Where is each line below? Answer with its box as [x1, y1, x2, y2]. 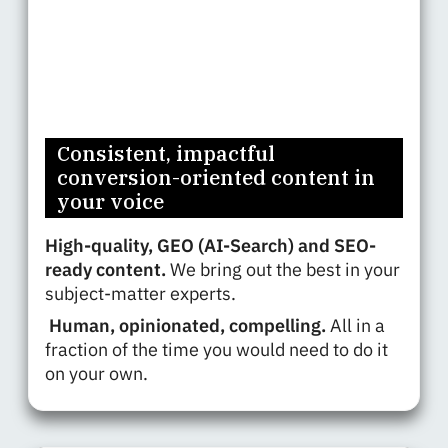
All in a [330, 313, 385, 337]
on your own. [45, 361, 152, 385]
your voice [57, 187, 164, 215]
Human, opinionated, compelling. [45, 313, 330, 337]
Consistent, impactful [57, 139, 275, 167]
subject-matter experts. [45, 281, 236, 305]
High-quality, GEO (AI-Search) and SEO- [45, 233, 376, 257]
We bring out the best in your [170, 257, 400, 281]
